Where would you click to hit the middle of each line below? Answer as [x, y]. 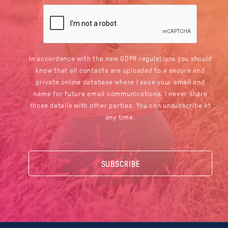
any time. [120, 117]
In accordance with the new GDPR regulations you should [120, 58]
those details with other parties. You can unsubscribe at [120, 105]
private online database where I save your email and [120, 81]
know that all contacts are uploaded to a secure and [120, 70]
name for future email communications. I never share [120, 93]
